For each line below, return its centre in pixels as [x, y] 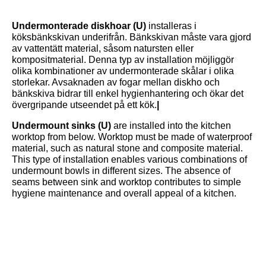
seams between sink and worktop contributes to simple [126, 182]
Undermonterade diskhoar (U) [80, 26]
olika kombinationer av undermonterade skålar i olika [123, 71]
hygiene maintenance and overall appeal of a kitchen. [124, 194]
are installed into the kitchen [172, 126]
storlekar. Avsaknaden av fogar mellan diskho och [116, 83]
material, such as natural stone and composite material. [127, 148]
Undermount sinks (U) [63, 126]
